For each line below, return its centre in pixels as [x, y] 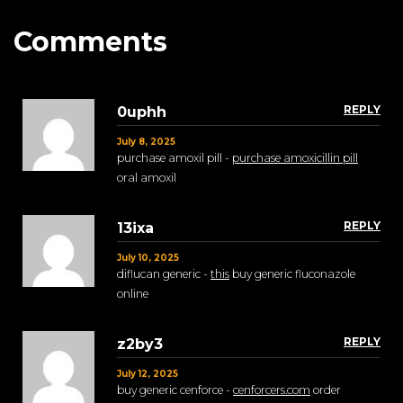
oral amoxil [147, 178]
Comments [90, 42]
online [133, 294]
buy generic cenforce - [175, 390]
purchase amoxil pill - [175, 158]
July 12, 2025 [148, 374]
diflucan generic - [164, 274]
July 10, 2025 [148, 258]
